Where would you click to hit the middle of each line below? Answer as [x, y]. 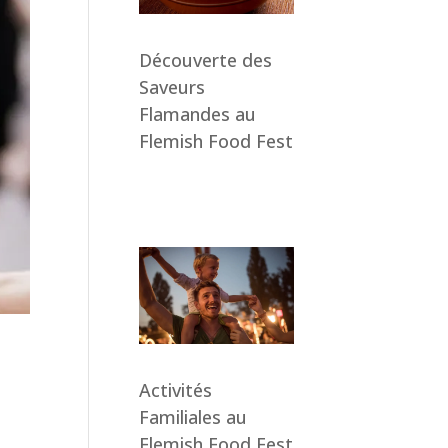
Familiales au [192, 417]
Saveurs [171, 86]
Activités [175, 390]
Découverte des [205, 59]
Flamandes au [197, 113]
